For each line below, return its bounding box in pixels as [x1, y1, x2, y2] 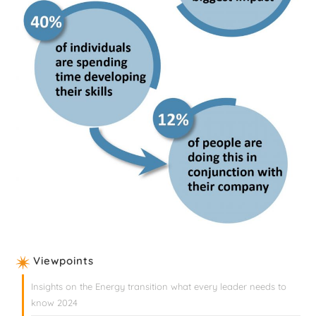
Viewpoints [33, 254, 95, 268]
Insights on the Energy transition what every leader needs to [31, 281, 287, 293]
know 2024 [31, 297, 78, 309]
